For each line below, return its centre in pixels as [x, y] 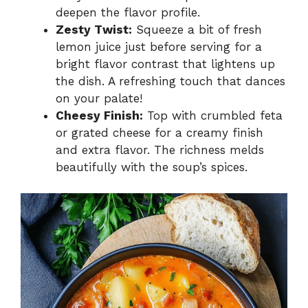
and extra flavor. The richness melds [160, 150]
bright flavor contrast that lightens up [165, 64]
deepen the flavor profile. [128, 12]
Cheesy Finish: [99, 115]
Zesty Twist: [94, 29]
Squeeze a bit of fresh [197, 29]
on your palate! [99, 98]
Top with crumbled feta [213, 115]
